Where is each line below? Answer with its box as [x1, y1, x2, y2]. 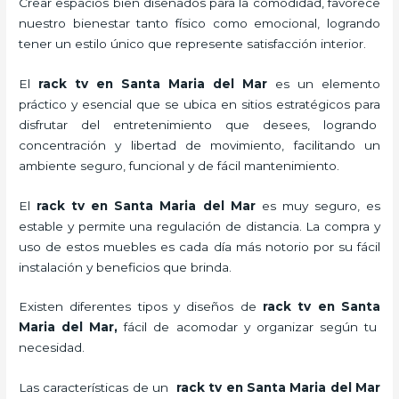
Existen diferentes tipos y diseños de [19, 299, 263, 314]
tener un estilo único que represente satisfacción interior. [19, 36, 367, 51]
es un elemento [274, 76, 380, 91]
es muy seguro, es [261, 198, 380, 213]
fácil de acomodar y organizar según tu [118, 320, 380, 335]
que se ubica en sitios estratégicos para [136, 96, 380, 111]
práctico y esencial [19, 96, 133, 111]
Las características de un [19, 380, 176, 395]
